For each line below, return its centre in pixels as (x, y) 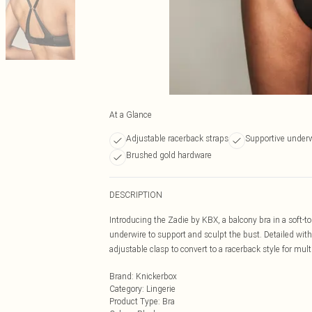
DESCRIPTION (136, 195)
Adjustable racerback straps (177, 138)
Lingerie (161, 289)
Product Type (134, 301)
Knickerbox (156, 276)
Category (126, 289)
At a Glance (131, 115)
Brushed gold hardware (169, 155)
